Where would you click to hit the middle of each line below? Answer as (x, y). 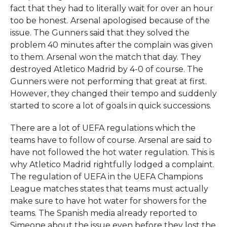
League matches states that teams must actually (109, 188)
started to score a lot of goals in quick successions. (110, 105)
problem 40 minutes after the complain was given (111, 45)
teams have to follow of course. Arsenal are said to (111, 140)
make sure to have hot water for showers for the (108, 201)
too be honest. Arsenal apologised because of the (110, 20)
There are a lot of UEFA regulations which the (103, 128)
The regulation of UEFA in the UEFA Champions (106, 176)
